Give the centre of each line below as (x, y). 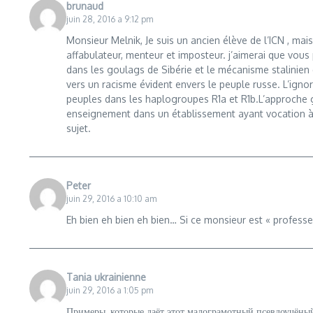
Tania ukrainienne (106, 277)
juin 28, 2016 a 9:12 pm (109, 19)
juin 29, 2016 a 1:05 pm (109, 290)
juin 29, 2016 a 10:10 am (111, 199)
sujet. (78, 128)
